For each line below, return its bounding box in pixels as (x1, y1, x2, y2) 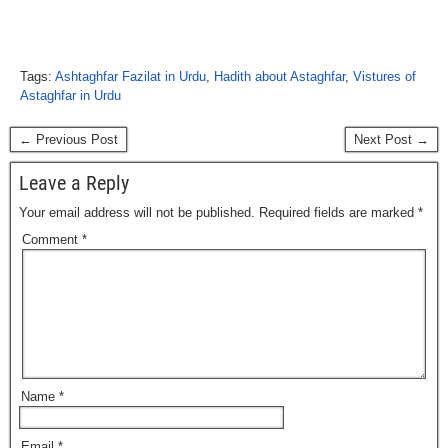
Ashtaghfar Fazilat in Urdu (55, 69, 206, 85)
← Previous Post (19, 132, 118, 148)
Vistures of (353, 69, 416, 85)
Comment (22, 232, 82, 248)
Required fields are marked (259, 205, 418, 221)
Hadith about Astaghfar (214, 69, 345, 85)
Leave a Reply (19, 171, 129, 196)
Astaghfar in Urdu (20, 88, 121, 104)
